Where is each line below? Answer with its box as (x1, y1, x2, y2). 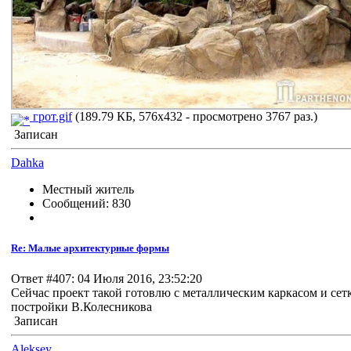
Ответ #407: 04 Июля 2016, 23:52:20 (11, 272, 202, 286)
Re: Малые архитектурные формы (11, 242, 169, 255)
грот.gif (30, 109, 72, 123)
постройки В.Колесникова (11, 300, 152, 314)
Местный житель (42, 182, 134, 196)
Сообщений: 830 (42, 196, 131, 210)
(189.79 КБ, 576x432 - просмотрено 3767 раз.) (72, 109, 317, 123)
